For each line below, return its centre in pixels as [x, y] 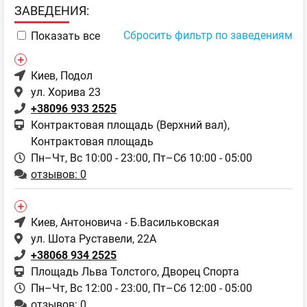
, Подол [74, 76]
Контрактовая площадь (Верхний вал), [130, 125]
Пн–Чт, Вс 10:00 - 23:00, [92, 158]
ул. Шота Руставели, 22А [94, 239]
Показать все [65, 36]
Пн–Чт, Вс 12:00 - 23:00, [92, 288]
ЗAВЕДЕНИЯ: [52, 11]
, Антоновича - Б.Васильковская [137, 222]
